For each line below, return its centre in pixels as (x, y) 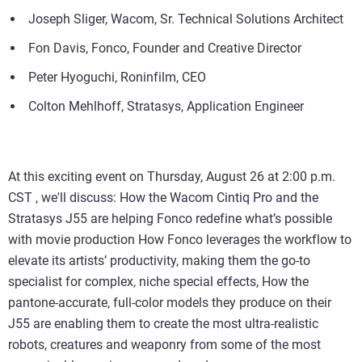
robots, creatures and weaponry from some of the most (164, 345)
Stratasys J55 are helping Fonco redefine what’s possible (170, 219)
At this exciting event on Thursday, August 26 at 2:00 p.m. (172, 177)
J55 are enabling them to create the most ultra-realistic (163, 324)
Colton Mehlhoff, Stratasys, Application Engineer (166, 106)
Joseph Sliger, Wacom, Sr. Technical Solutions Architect (186, 19)
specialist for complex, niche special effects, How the (158, 282)
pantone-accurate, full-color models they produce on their (170, 303)
